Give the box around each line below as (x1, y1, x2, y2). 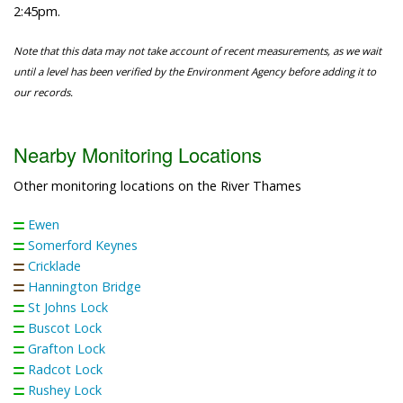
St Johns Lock (28, 298, 108, 316)
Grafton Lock (28, 339, 105, 357)
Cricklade (28, 256, 81, 274)
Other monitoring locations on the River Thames (13, 176, 301, 194)
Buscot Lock (28, 318, 102, 336)
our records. (13, 85, 73, 100)
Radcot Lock (28, 360, 103, 378)
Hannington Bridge (28, 277, 141, 295)
